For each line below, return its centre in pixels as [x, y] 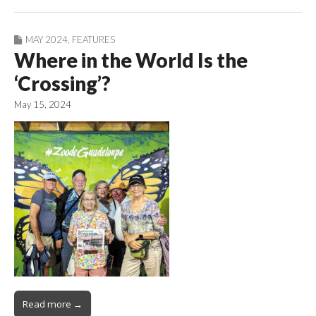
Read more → [53, 304]
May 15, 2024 [43, 104]
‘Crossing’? [62, 83]
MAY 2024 [47, 39]
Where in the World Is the [131, 60]
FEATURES [93, 39]
